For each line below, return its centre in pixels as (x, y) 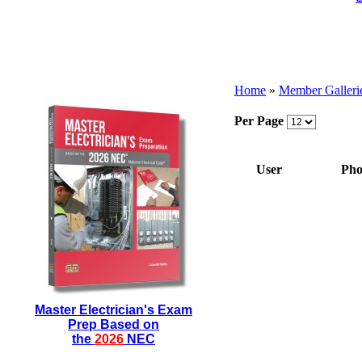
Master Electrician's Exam (114, 310)
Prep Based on (114, 324)
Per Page (259, 121)
